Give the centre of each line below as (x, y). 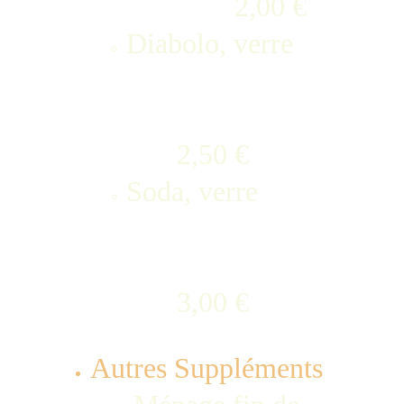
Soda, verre (235, 191)
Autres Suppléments (207, 368)
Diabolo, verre (235, 43)
